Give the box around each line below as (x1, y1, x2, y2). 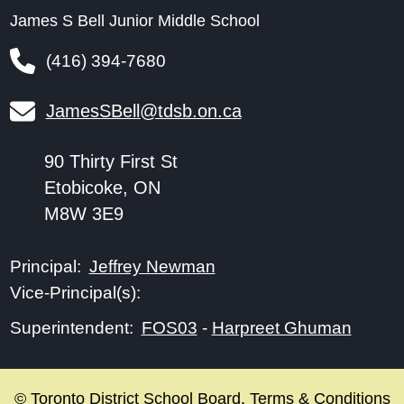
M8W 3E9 (43, 203, 124, 224)
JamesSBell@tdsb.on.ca (45, 100, 242, 121)
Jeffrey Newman (88, 255, 216, 276)
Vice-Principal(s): (9, 282, 141, 302)
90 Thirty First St (43, 151, 178, 171)
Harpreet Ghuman (211, 317, 352, 337)
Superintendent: (9, 317, 133, 337)
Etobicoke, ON (43, 177, 161, 197)
